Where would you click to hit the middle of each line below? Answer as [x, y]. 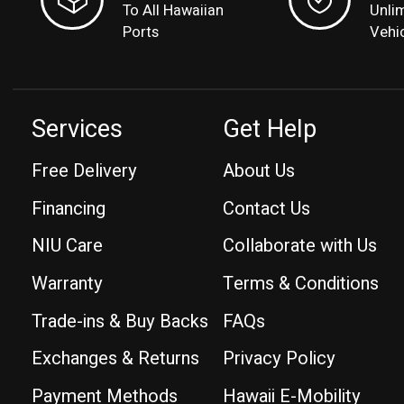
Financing [69, 208]
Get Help [270, 129]
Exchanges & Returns [115, 359]
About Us [259, 171]
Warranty [67, 283]
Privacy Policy [280, 359]
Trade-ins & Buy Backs [120, 321]
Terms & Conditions [301, 283]
